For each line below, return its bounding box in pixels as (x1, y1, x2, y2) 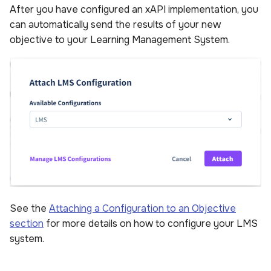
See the (10, 201, 49, 215)
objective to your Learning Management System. (10, 33, 230, 47)
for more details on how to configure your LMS (44, 217, 258, 230)
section (10, 217, 44, 230)
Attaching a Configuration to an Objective (49, 201, 236, 215)
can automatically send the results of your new (10, 18, 221, 31)
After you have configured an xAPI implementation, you (10, 3, 258, 16)
